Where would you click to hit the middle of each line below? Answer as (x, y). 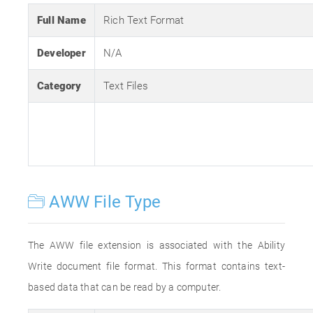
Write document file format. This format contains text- (156, 266)
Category (59, 86)
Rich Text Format (144, 20)
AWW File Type (103, 202)
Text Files (126, 86)
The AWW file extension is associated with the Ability (156, 245)
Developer (61, 53)
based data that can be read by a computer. (125, 287)
